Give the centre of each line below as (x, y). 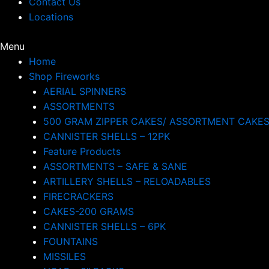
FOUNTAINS (71, 241)
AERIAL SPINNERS (85, 91)
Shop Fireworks (64, 76)
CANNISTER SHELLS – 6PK (104, 226)
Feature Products (82, 151)
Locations (51, 17)
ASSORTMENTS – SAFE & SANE (115, 166)
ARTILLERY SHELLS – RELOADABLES (127, 181)
